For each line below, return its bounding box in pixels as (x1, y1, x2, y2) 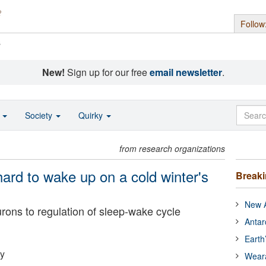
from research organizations (119, 142, 226, 154)
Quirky (78, 109, 105, 121)
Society (25, 109, 55, 121)
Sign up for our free (64, 65, 150, 79)
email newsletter (149, 65, 222, 79)
